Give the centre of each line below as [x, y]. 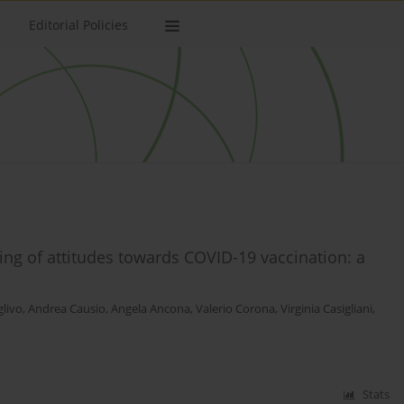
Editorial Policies [78, 25]
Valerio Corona [235, 309]
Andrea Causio [67, 309]
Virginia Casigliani [326, 309]
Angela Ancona [151, 309]
